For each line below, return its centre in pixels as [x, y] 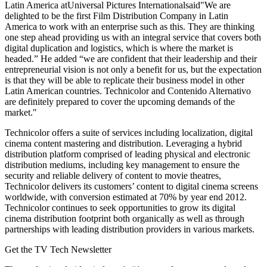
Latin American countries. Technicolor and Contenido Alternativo [128, 91]
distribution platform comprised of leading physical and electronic [128, 154]
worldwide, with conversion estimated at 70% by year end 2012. [126, 197]
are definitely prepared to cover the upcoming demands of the [120, 101]
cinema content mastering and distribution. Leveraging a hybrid [123, 143]
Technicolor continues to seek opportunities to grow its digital [120, 207]
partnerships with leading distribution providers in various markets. [130, 229]
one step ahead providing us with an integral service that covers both [133, 37]
